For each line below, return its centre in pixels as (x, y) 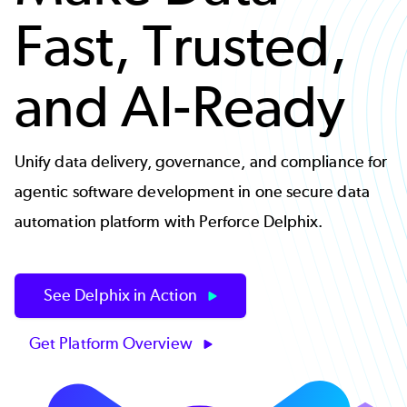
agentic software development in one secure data (192, 192)
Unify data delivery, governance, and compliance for (201, 162)
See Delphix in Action (122, 295)
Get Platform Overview (113, 343)
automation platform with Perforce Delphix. (169, 222)
